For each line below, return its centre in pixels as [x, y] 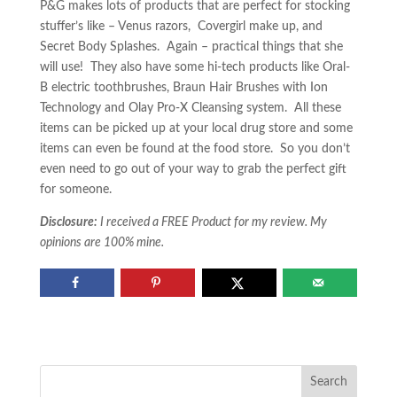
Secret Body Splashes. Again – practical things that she [191, 47]
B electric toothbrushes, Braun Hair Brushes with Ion [183, 88]
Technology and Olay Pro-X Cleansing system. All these [190, 108]
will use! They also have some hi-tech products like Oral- [195, 67]
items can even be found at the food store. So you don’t [195, 149]
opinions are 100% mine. [101, 243]
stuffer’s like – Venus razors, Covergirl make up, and [181, 27]
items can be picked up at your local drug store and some [196, 128]
